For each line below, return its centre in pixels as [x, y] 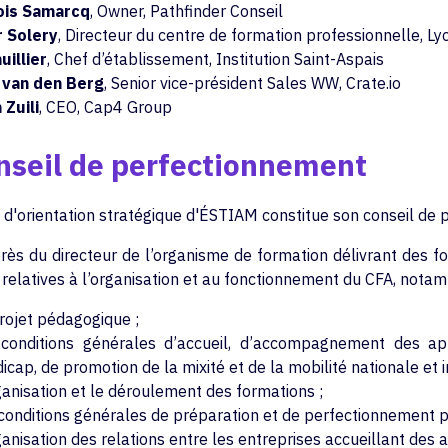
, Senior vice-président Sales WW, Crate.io [252, 83]
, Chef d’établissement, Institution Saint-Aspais [215, 59]
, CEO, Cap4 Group [105, 107]
